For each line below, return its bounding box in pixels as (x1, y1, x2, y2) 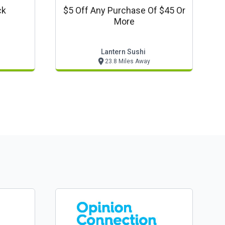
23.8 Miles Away (104, 58, 150, 65)
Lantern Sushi (100, 48, 146, 56)
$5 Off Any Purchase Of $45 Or (63, 5, 185, 16)
